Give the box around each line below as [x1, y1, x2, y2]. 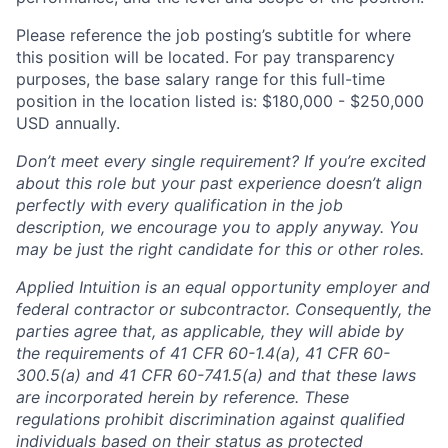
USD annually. [16, 112, 120, 133]
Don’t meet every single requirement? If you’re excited [16, 150, 426, 171]
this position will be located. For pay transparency [16, 46, 395, 67]
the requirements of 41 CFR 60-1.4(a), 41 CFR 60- [16, 342, 390, 363]
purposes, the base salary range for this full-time [16, 68, 385, 89]
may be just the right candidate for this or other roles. [16, 238, 424, 259]
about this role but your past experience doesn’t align [16, 172, 422, 193]
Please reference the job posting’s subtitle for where [16, 24, 411, 45]
